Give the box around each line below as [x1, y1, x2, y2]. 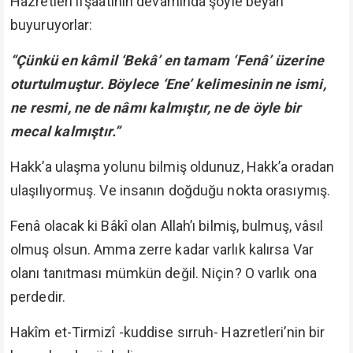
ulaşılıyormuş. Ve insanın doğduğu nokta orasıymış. [10, 182, 330, 199]
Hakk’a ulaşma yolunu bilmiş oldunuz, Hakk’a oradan [10, 158, 335, 175]
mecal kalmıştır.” [10, 123, 121, 139]
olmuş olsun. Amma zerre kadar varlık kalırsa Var [10, 241, 314, 258]
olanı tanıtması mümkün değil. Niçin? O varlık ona [10, 265, 317, 281]
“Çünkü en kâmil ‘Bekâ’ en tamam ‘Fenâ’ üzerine [10, 52, 325, 69]
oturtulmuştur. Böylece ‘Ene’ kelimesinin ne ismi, [10, 76, 326, 92]
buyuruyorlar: [10, 17, 93, 33]
